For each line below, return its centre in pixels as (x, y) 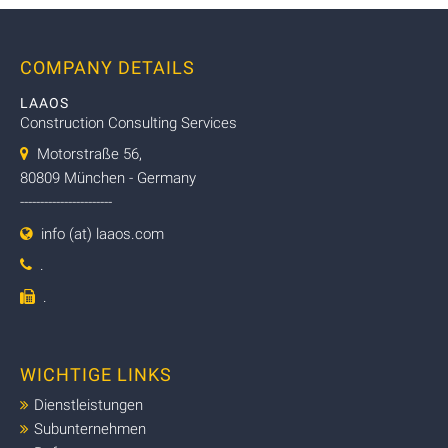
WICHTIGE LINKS (96, 375)
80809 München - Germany (108, 178)
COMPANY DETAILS (107, 67)
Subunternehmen (90, 429)
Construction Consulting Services (128, 122)
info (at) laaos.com (102, 233)
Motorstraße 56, (85, 154)
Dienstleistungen (88, 405)
